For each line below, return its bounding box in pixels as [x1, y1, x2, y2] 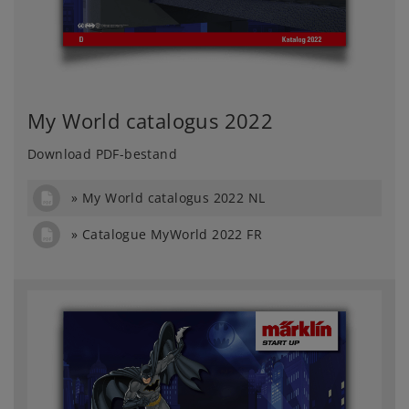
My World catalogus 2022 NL [82, 188, 266, 206]
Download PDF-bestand [27, 144, 177, 163]
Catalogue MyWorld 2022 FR [82, 225, 262, 244]
